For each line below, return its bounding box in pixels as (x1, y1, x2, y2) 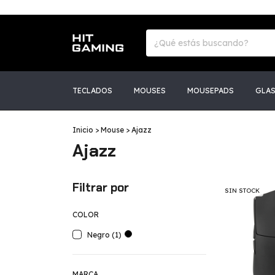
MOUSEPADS (187, 86, 234, 95)
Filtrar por (72, 180, 129, 195)
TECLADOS (72, 86, 112, 95)
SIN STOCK (225, 187, 260, 195)
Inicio (72, 125, 93, 134)
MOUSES (134, 86, 166, 95)
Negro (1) (87, 230, 122, 239)
